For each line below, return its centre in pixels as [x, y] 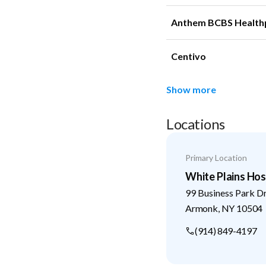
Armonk [202, 208]
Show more [191, 89]
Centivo [189, 56]
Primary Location [216, 157]
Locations [196, 123]
